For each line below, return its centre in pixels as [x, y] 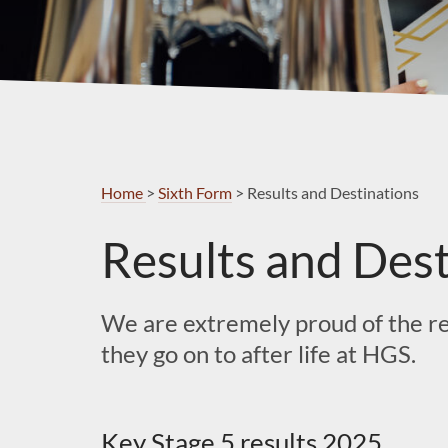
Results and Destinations [332, 192]
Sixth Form [194, 192]
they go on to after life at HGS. [258, 353]
